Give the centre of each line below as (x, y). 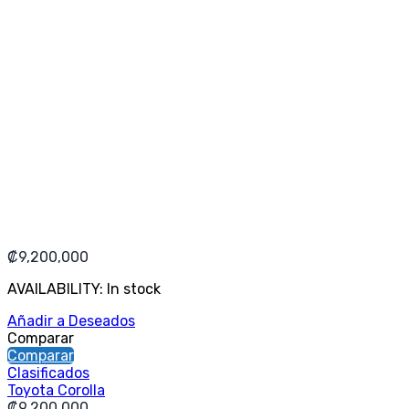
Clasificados (48, 373)
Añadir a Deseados (71, 321)
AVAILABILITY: (57, 289)
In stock (134, 289)
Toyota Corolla (56, 391)
